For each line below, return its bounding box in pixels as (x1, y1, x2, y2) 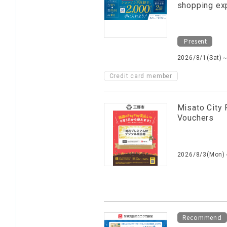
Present (182, 36, 207, 45)
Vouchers (177, 113, 214, 123)
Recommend (182, 213, 222, 221)
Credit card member (109, 72, 172, 80)
